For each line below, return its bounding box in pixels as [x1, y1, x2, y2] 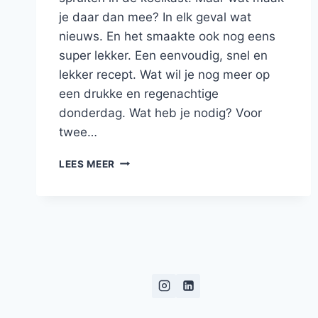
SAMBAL [114, 243, 159, 256]
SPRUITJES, [114, 199, 175, 211]
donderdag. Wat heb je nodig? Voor [59, 105, 262, 120]
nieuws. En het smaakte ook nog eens [59, 28, 275, 43]
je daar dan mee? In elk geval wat [59, 9, 251, 24]
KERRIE [114, 214, 151, 226]
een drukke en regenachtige [59, 86, 219, 101]
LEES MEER [59, 158, 116, 170]
